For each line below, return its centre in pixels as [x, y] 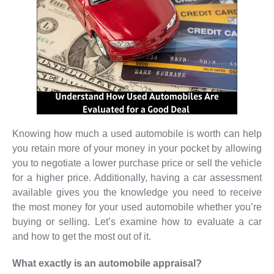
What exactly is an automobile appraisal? [107, 263]
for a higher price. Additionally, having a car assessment [137, 177]
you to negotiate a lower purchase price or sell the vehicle [137, 163]
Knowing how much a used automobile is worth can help [137, 133]
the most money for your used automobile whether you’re [137, 207]
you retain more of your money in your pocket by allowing [137, 148]
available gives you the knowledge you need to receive [137, 192]
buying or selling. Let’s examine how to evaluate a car [137, 221]
